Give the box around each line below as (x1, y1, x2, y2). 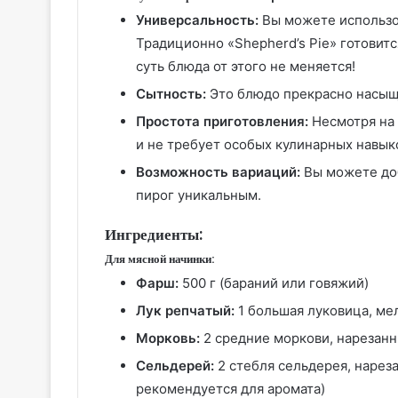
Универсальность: (136, 12, 259, 29)
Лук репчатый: (136, 302, 235, 320)
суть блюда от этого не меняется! (136, 58, 355, 76)
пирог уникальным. (136, 187, 261, 204)
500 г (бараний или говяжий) (179, 275, 369, 292)
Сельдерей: (136, 357, 214, 375)
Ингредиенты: (105, 224, 203, 246)
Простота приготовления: (136, 113, 308, 131)
